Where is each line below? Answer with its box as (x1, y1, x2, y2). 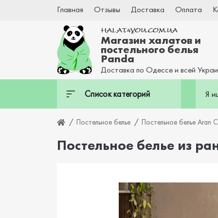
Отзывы (94, 4, 120, 15)
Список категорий (85, 88, 150, 99)
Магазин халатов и (101, 33, 201, 47)
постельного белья (101, 42, 199, 56)
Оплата (175, 4, 202, 15)
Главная (57, 4, 83, 15)
